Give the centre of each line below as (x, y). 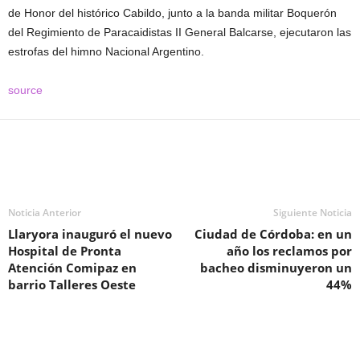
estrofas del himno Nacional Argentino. (106, 52)
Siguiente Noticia (313, 213)
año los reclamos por (289, 251)
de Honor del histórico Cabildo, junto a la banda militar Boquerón (172, 13)
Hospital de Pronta (65, 251)
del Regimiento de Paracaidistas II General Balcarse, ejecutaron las (180, 33)
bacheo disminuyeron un (276, 268)
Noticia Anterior (45, 213)
